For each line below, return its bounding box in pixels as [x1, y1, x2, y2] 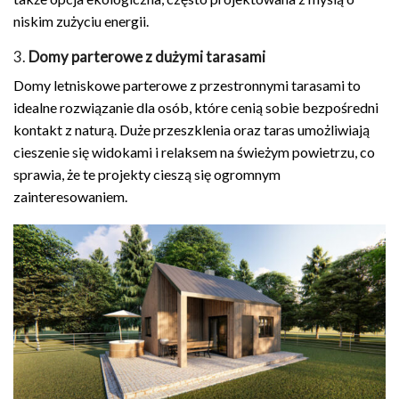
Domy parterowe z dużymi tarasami [28, 48, 265, 67]
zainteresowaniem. [13, 188, 127, 206]
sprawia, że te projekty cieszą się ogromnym [13, 166, 281, 183]
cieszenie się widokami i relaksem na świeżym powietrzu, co [13, 143, 375, 161]
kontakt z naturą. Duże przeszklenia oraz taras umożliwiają [13, 121, 370, 139]
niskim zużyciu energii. [13, 12, 149, 29]
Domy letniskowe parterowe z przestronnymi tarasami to [13, 77, 361, 94]
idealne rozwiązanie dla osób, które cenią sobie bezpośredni [13, 99, 379, 117]
